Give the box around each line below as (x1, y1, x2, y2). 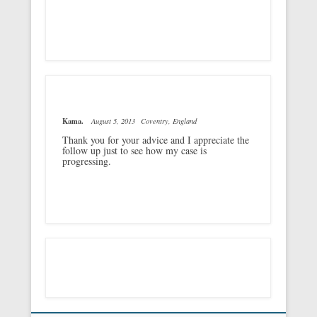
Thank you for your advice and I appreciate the (62, 132, 249, 146)
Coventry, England (140, 115, 204, 126)
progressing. (62, 154, 111, 168)
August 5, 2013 (91, 115, 141, 126)
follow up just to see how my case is (62, 143, 207, 157)
